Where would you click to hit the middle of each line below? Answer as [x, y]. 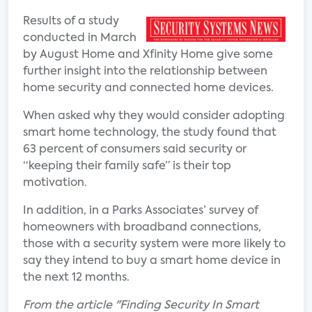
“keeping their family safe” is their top [127, 166]
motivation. [55, 183]
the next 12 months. [78, 278]
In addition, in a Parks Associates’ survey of [141, 211]
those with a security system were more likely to [154, 244]
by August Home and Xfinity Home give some [148, 55]
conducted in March [80, 38]
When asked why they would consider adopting [154, 116]
